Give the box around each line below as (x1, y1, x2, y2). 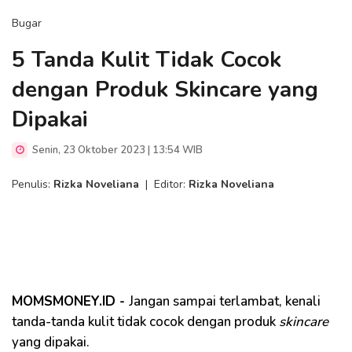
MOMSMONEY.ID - (12, 292, 129, 310)
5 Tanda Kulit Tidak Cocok (12, 45, 281, 75)
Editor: (154, 177, 189, 192)
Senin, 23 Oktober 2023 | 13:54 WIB (30, 143, 203, 157)
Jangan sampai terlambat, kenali (129, 292, 321, 310)
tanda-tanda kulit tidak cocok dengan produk (12, 313, 279, 331)
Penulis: (12, 177, 53, 192)
